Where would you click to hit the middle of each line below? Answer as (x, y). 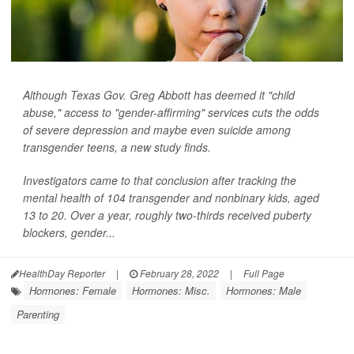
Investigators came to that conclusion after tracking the (160, 180)
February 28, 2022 (178, 273)
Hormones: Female (73, 290)
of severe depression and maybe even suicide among (157, 130)
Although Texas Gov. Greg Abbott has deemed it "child (159, 95)
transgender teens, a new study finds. (117, 147)
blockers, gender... (69, 232)
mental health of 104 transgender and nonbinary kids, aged (171, 198)
